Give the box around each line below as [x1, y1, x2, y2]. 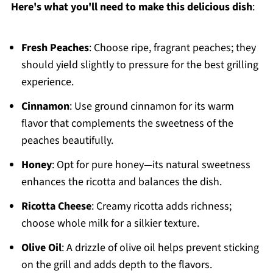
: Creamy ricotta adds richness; [91, 199, 232, 214]
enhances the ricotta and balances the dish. [21, 174, 222, 190]
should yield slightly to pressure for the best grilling [21, 57, 258, 73]
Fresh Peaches [21, 40, 89, 55]
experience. [21, 74, 74, 90]
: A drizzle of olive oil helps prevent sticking [61, 240, 259, 255]
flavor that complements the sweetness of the [21, 116, 233, 131]
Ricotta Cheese [21, 199, 91, 214]
